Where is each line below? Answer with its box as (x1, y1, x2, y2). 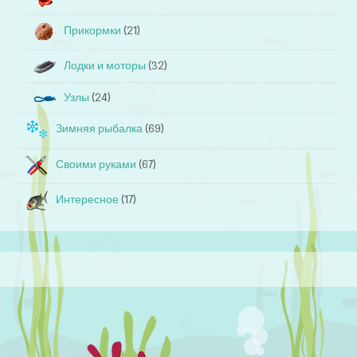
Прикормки (64, 24, 122, 37)
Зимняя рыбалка (56, 122, 143, 135)
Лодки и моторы (64, 59, 147, 72)
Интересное (56, 193, 120, 206)
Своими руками (56, 158, 137, 171)
